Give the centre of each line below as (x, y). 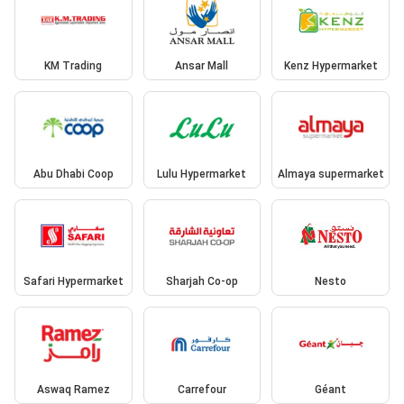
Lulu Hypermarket (202, 174)
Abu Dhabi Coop (73, 174)
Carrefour (202, 389)
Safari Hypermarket (73, 282)
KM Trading (73, 66)
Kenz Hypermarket (331, 66)
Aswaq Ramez (73, 389)
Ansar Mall (202, 66)
